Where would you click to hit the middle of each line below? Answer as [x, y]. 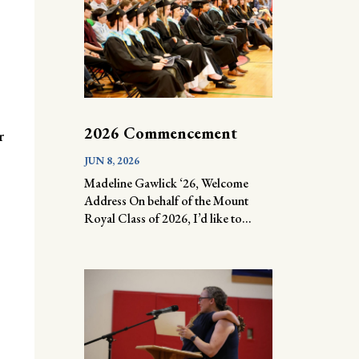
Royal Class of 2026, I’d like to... [167, 218]
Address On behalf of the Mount [166, 200]
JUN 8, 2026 [111, 160]
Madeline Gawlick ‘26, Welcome [166, 183]
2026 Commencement [160, 133]
